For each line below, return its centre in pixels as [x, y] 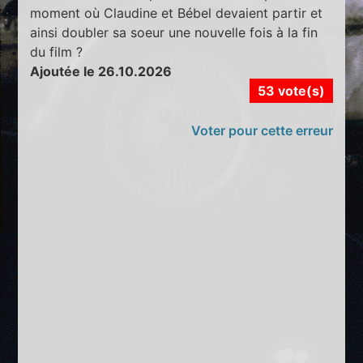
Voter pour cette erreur [262, 131]
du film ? [57, 52]
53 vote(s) [291, 91]
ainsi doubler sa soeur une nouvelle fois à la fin [174, 33]
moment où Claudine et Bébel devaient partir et [177, 13]
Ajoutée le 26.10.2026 [101, 72]
